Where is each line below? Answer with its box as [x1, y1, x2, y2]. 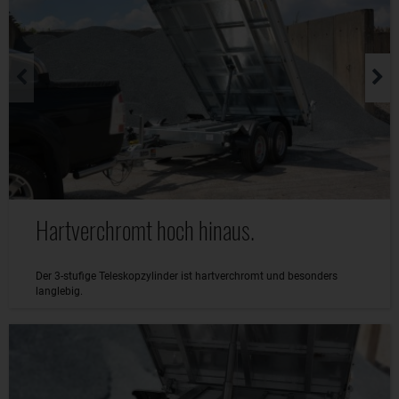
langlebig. [36, 284, 83, 297]
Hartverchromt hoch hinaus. [36, 211, 255, 248]
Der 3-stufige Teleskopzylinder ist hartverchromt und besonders [36, 269, 338, 282]
